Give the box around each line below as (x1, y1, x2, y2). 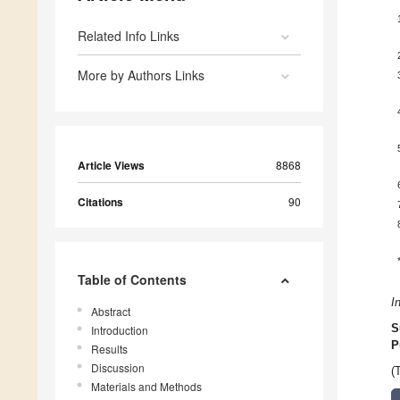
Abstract (91, 304, 130, 320)
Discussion (91, 360, 145, 376)
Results (91, 341, 128, 357)
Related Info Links (78, 27, 179, 46)
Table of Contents (78, 271, 187, 289)
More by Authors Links (78, 66, 204, 85)
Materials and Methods (91, 379, 202, 395)
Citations (78, 194, 123, 211)
